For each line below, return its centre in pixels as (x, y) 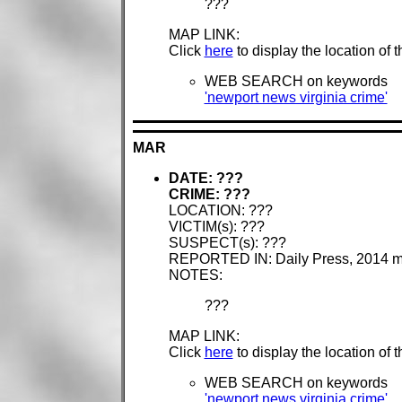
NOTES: (195, 275)
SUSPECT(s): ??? (227, 243)
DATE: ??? (205, 179)
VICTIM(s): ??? (216, 227)
